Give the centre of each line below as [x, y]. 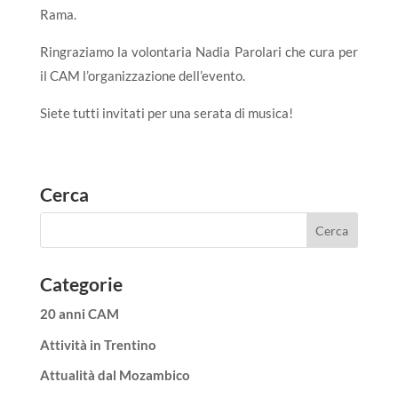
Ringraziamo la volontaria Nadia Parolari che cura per [199, 52]
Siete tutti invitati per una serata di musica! [166, 113]
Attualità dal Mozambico [115, 375]
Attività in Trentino [98, 344]
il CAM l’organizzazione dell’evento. [142, 76]
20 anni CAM [79, 314]
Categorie [81, 284]
